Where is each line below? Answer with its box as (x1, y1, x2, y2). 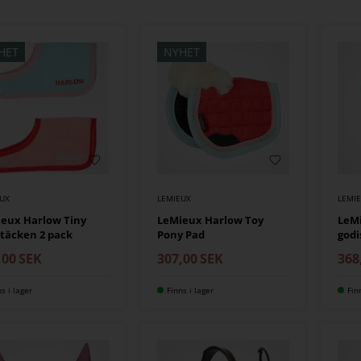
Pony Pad (156, 227, 205, 243)
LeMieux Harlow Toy (156, 213, 263, 228)
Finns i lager (166, 284, 214, 297)
